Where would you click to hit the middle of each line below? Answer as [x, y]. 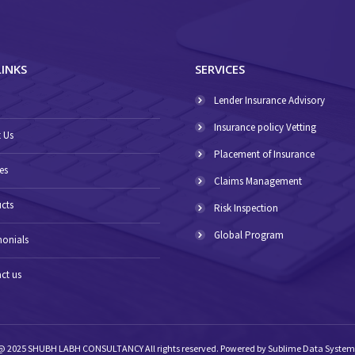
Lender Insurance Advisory [269, 100]
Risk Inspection [246, 208]
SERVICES [220, 69]
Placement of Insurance [264, 154]
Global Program [249, 235]
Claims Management [258, 181]
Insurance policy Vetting [265, 127]
